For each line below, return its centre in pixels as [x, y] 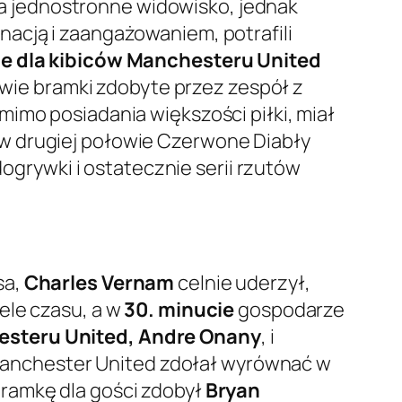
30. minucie [179, 310]
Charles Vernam [99, 283]
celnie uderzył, [242, 283]
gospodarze [290, 310]
